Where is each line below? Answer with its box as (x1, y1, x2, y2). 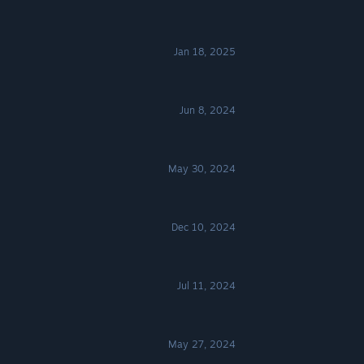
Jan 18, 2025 (174, 45, 236, 58)
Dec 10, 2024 (171, 221, 236, 233)
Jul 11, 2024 (177, 279, 236, 292)
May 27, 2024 (168, 338, 236, 350)
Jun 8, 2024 (180, 104, 236, 116)
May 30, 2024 (168, 162, 236, 175)
